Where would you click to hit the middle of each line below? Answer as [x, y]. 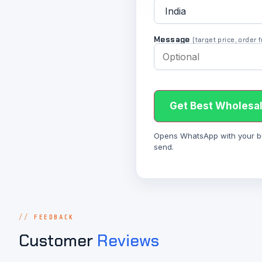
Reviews [128, 240]
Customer [58, 240]
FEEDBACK [54, 217]
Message [173, 39]
